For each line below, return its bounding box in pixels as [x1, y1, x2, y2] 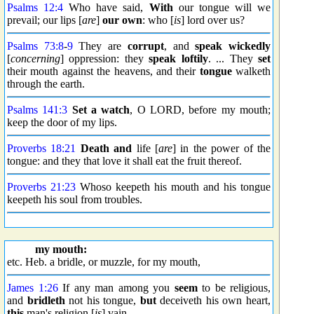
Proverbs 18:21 [7, 142, 76, 154]
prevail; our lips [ [7, 14, 82, 26]
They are [72, 40, 128, 52]
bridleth [27, 294, 65, 306]
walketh [231, 65, 271, 77]
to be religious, [197, 282, 271, 294]
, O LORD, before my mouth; [130, 104, 271, 116]
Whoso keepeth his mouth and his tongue [76, 181, 271, 193]
